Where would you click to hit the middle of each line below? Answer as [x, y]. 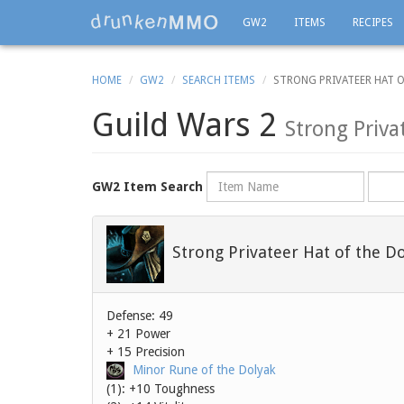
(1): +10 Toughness [161, 389]
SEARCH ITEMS [219, 80]
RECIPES [373, 23]
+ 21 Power [138, 334]
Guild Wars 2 [188, 125]
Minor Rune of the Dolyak [204, 370]
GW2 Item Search [147, 187]
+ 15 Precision [146, 352]
